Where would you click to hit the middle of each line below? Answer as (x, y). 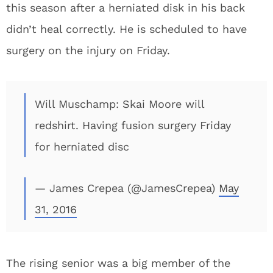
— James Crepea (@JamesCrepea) (127, 188)
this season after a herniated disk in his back (126, 8)
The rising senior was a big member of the (118, 263)
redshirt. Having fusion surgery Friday (133, 125)
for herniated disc (82, 147)
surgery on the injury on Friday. (88, 50)
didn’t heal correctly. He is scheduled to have (126, 29)
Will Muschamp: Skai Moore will (120, 104)
